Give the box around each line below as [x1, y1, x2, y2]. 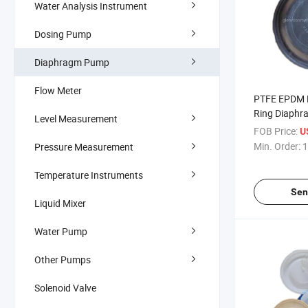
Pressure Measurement [34, 140, 133, 153]
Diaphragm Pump [34, 55, 109, 69]
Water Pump [34, 224, 87, 238]
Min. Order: [254, 140, 300, 153]
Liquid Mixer [34, 196, 86, 210]
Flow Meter [34, 83, 82, 97]
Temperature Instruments [34, 168, 143, 181]
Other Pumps [34, 252, 91, 266]
